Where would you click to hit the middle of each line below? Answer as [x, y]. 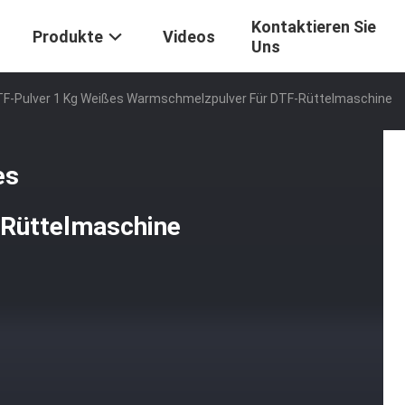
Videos [189, 37]
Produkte [68, 37]
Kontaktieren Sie [314, 27]
